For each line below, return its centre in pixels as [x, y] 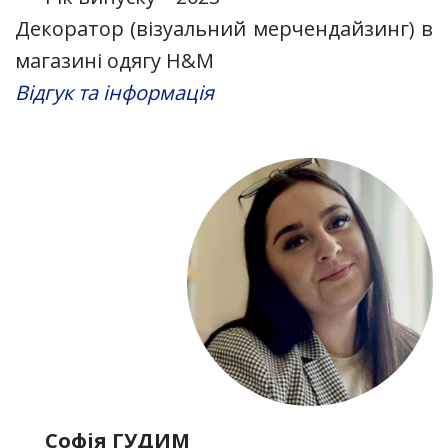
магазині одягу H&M [114, 60]
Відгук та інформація [114, 92]
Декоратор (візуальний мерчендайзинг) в [224, 28]
